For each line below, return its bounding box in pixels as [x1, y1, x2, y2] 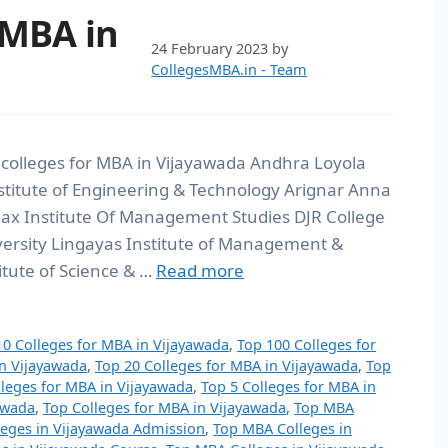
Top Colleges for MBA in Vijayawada [43, 397, 286, 417]
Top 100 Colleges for [237, 334, 377, 354]
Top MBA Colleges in [213, 418, 352, 438]
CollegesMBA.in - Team [151, 59, 308, 79]
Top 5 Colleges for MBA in [201, 376, 376, 396]
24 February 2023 [151, 38, 269, 58]
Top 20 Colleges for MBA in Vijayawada [95, 355, 358, 375]
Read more [156, 259, 244, 282]
